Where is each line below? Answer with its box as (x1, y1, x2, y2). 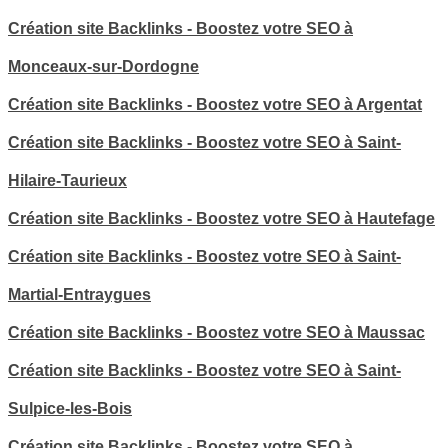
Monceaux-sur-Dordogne (8, 58, 199, 76)
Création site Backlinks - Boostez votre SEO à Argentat (8, 96, 422, 114)
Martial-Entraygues (8, 286, 151, 304)
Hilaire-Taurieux (8, 172, 127, 190)
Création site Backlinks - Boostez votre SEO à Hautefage (8, 210, 435, 228)
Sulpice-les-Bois (8, 400, 132, 418)
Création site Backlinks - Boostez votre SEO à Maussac (8, 324, 425, 342)
